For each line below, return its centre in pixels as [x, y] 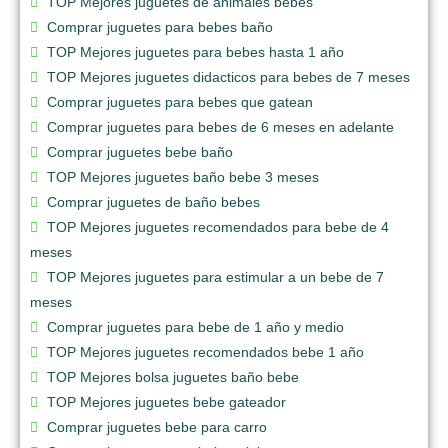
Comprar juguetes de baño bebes [153, 201]
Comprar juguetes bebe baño [140, 151]
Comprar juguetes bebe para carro [157, 426]
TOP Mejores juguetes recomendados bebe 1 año [205, 351]
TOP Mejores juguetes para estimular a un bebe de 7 [215, 276]
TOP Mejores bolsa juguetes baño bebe [173, 376]
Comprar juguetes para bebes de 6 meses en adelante [220, 126]
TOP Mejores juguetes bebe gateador [166, 401]
